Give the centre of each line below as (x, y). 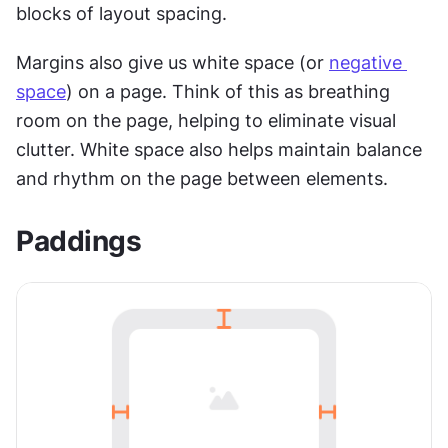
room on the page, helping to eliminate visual (206, 120)
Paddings (78, 240)
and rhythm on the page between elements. (202, 178)
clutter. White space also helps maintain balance (219, 149)
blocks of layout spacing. (124, 13)
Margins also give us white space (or (172, 62)
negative (365, 62)
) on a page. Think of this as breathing (228, 91)
